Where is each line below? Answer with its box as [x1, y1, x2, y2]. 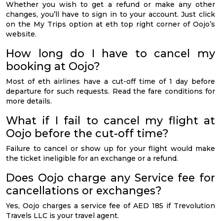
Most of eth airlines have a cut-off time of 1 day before [6, 76, 215, 86]
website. [6, 29, 37, 38]
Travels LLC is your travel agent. [6, 211, 119, 220]
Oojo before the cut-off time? [6, 126, 169, 140]
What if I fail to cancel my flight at [6, 113, 215, 127]
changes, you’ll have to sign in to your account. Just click [6, 9, 215, 19]
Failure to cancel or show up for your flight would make [6, 144, 215, 153]
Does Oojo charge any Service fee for [6, 171, 215, 184]
